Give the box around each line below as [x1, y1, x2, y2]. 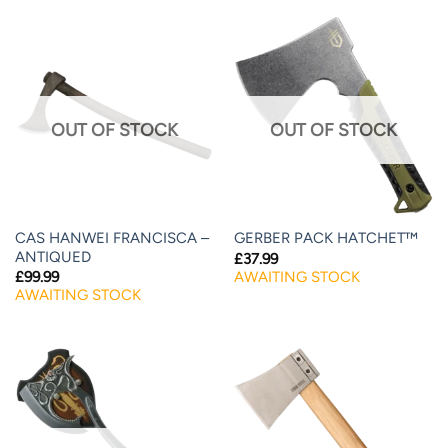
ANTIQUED [14, 247, 91, 266]
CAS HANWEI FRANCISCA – [14, 228, 209, 247]
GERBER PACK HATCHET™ [233, 229, 418, 248]
